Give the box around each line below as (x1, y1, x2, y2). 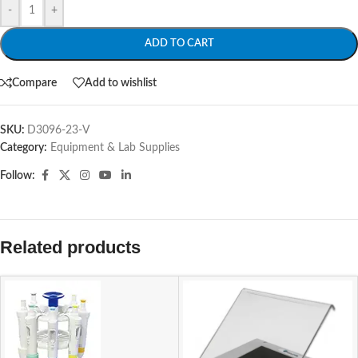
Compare (12, 77, 57, 89)
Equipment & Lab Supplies (50, 142, 180, 153)
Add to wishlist (85, 77, 157, 89)
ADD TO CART (144, 38, 214, 49)
